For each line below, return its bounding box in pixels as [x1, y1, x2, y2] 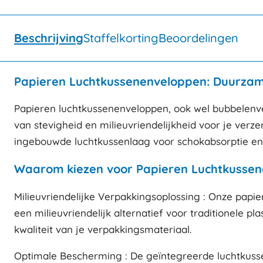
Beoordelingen [159, 30, 238, 45]
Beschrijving [14, 30, 83, 45]
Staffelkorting [83, 30, 159, 45]
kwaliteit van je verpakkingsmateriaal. [14, 222, 191, 235]
